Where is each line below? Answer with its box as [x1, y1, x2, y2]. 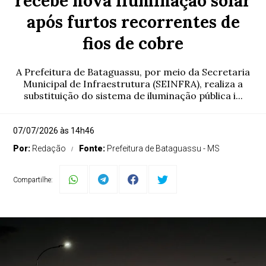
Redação [32, 144, 66, 153]
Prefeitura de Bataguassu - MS [107, 144, 220, 153]
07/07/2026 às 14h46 [13, 126, 95, 135]
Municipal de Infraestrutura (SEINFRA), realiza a [23, 78, 243, 90]
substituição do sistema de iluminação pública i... [23, 90, 243, 102]
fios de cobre [83, 33, 183, 54]
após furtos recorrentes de [26, 11, 240, 33]
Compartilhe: [13, 176, 53, 184]
